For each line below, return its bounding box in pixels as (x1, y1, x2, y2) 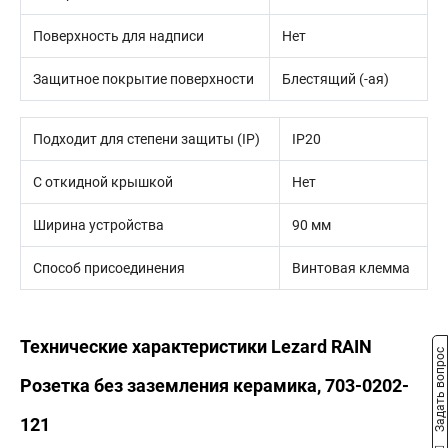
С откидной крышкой (33, 174, 173, 190)
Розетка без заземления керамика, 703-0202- (20, 375, 409, 396)
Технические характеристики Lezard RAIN (20, 336, 372, 357)
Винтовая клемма (292, 260, 410, 276)
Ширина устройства (33, 217, 164, 233)
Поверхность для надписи (33, 28, 204, 44)
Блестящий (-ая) (282, 71, 389, 87)
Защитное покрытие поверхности (33, 71, 254, 87)
